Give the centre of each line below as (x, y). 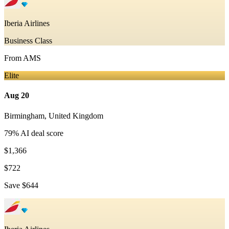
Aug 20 (17, 96)
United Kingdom (76, 116)
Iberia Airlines (27, 23)
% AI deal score (38, 133)
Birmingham (24, 116)
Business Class (28, 41)
